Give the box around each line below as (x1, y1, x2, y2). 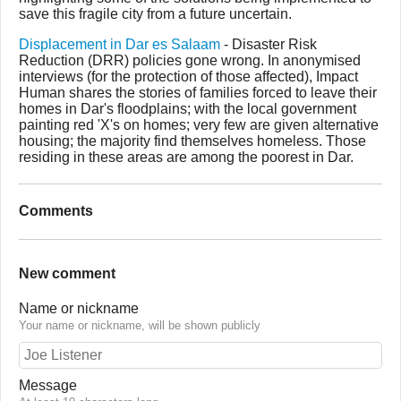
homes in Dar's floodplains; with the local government (19, 101, 356, 116)
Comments (19, 203, 93, 219)
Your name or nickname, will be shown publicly (19, 319, 260, 333)
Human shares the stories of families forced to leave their (19, 85, 377, 100)
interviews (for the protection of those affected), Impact (19, 69, 358, 84)
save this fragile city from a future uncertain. (19, 6, 292, 21)
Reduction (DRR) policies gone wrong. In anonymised (19, 53, 361, 68)
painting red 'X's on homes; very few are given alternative (19, 117, 379, 132)
